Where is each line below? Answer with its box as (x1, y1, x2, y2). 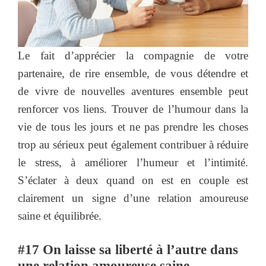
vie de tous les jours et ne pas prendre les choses (18, 120, 248, 133)
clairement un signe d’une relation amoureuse (18, 191, 248, 204)
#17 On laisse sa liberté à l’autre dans (18, 242, 238, 258)
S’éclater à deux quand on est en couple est (18, 173, 248, 186)
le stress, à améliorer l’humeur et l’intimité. (18, 156, 248, 169)
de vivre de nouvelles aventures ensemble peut (18, 84, 248, 97)
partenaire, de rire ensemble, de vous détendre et (18, 66, 248, 80)
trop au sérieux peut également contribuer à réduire (18, 138, 248, 151)
